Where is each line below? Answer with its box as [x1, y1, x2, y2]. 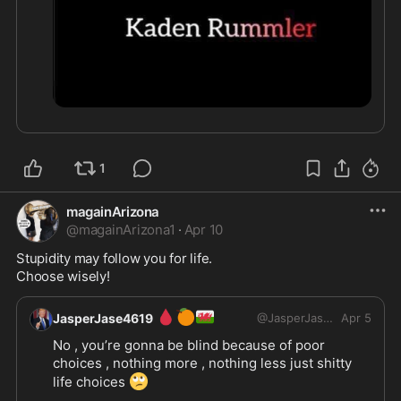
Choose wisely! [16, 268, 110, 286]
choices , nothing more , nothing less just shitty [53, 354, 352, 372]
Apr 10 [183, 221, 224, 239]
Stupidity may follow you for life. [16, 250, 213, 268]
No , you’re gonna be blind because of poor [53, 337, 325, 354]
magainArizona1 [78, 221, 175, 239]
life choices [53, 373, 129, 391]
